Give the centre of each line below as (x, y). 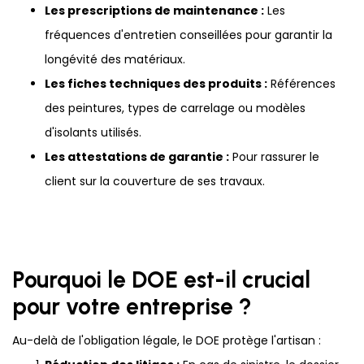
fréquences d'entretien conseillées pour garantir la (188, 35)
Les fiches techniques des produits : (156, 84)
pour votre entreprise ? (132, 307)
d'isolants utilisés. (93, 133)
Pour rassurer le (274, 157)
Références (301, 84)
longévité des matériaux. (115, 60)
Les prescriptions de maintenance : (154, 11)
